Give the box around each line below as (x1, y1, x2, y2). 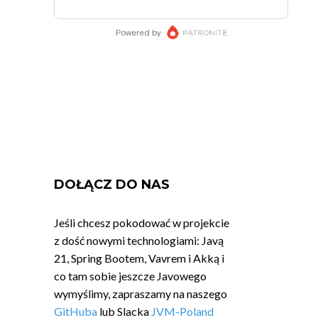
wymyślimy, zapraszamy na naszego (54, 287, 227, 300)
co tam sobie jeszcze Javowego (54, 269, 207, 283)
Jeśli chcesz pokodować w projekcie (54, 216, 229, 229)
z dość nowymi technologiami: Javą (54, 234, 224, 247)
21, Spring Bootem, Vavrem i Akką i (54, 251, 224, 265)
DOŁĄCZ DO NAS (54, 177, 170, 192)
